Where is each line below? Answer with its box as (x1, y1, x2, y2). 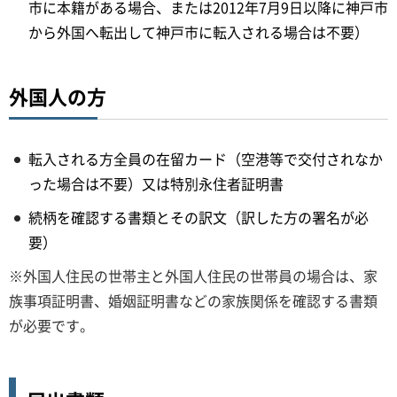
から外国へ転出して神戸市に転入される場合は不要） (28, 20, 369, 43)
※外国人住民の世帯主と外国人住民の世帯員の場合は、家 (9, 264, 378, 286)
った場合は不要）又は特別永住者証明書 (28, 172, 284, 194)
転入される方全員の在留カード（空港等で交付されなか (28, 147, 383, 169)
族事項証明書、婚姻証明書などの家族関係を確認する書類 (9, 289, 378, 311)
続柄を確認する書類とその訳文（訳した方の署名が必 (28, 206, 369, 228)
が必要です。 (9, 314, 94, 336)
